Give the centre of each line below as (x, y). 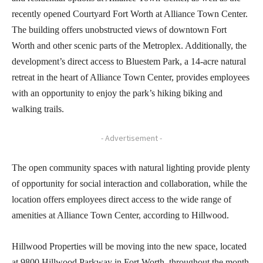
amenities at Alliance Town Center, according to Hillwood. (120, 215)
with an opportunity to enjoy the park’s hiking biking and (117, 93)
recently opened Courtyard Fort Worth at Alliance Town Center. (130, 14)
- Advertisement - (131, 138)
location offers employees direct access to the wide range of (122, 199)
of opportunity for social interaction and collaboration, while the (129, 183)
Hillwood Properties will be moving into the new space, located (129, 246)
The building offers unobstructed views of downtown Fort (119, 29)
